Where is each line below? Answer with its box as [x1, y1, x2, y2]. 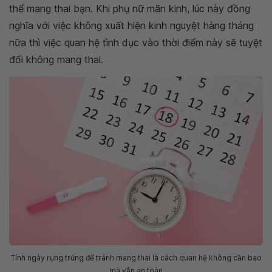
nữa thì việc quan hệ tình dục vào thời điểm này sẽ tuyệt [9, 36, 262, 49]
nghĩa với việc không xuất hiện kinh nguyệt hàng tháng [9, 19, 254, 32]
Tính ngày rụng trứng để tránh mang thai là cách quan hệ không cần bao [10, 253, 262, 263]
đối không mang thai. [9, 53, 103, 66]
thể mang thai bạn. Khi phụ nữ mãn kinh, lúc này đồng [9, 2, 250, 15]
